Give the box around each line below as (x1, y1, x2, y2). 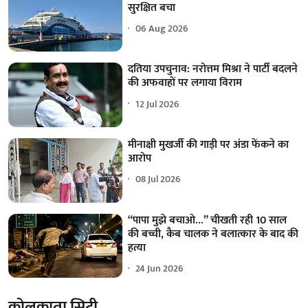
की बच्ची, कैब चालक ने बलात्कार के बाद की (128, 224, 299, 243)
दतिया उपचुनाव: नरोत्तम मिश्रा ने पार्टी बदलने (128, 60, 298, 79)
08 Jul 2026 (135, 171, 181, 188)
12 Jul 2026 (135, 96, 180, 112)
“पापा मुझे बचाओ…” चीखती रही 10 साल (128, 210, 287, 230)
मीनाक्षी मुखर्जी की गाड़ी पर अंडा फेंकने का (128, 135, 289, 154)
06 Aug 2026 (135, 21, 189, 37)
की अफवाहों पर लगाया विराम (128, 74, 243, 93)
